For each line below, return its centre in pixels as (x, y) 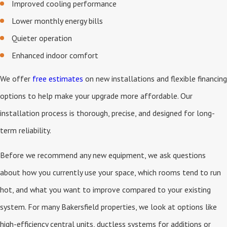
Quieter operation (42, 38)
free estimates (58, 78)
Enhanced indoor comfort (55, 55)
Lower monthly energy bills (58, 21)
